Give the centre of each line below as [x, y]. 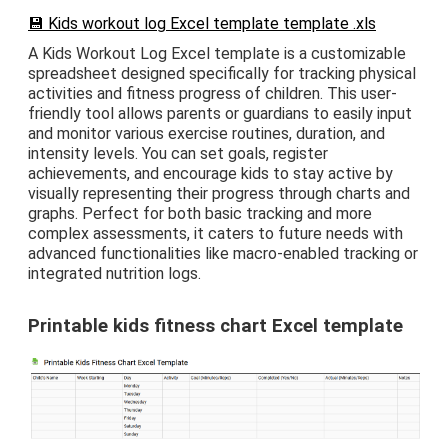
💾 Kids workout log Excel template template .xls [202, 23]
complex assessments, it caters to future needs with [215, 233]
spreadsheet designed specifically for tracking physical [222, 73]
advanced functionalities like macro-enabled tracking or [223, 253]
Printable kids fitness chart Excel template [215, 325]
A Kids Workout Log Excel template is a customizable [217, 53]
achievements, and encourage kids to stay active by [210, 173]
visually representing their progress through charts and [219, 193]
